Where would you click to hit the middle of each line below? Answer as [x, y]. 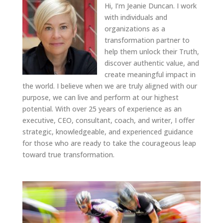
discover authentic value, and [152, 63]
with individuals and [136, 17]
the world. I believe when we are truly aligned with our [110, 86]
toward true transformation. [68, 154]
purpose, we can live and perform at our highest [100, 97]
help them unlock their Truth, [152, 51]
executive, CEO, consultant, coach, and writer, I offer [108, 120]
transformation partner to [147, 40]
